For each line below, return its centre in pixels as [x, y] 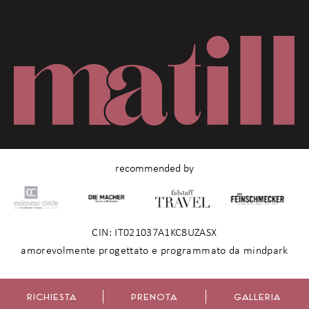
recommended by [154, 169]
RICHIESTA [51, 297]
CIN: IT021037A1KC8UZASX [154, 233]
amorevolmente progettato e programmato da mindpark [154, 251]
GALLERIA [258, 297]
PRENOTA [154, 297]
